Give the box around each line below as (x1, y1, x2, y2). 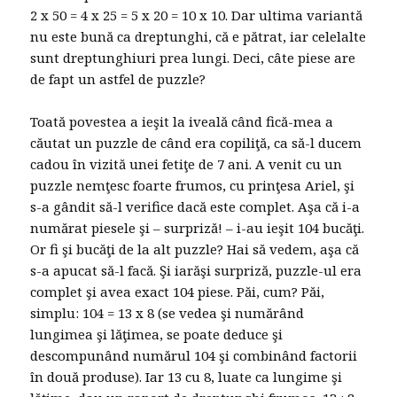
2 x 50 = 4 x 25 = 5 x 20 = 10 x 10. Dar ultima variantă (30, 6, 363, 25)
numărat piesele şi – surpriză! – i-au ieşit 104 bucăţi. (30, 219, 365, 237)
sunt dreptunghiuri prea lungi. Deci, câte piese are (30, 49, 356, 67)
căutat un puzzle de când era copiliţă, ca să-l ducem (30, 134, 362, 152)
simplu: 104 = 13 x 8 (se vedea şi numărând (30, 304, 305, 323)
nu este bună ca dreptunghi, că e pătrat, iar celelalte (30, 27, 367, 46)
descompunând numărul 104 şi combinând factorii (30, 346, 358, 365)
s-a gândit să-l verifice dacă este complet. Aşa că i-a (30, 198, 361, 216)
